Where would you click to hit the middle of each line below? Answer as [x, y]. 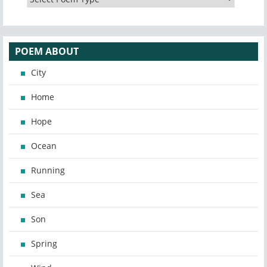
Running [48, 170]
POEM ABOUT [47, 52]
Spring [44, 244]
